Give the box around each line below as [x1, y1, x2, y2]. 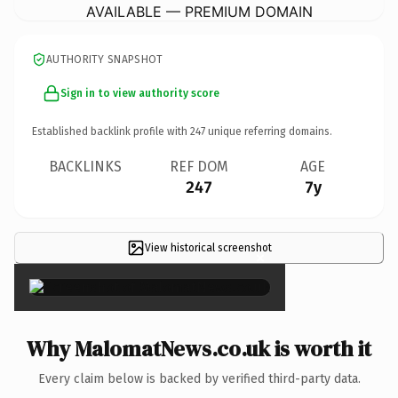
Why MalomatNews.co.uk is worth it [27, 333, 371, 363]
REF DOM [170, 157, 228, 175]
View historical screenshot [144, 241, 272, 254]
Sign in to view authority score [60, 86, 219, 99]
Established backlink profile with [32, 124, 190, 138]
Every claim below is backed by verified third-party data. [37, 370, 361, 386]
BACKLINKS [49, 157, 122, 175]
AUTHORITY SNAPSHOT [46, 52, 163, 66]
